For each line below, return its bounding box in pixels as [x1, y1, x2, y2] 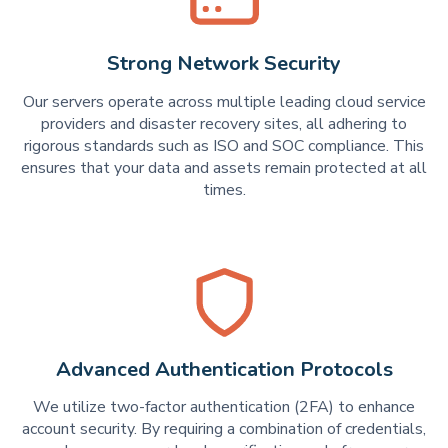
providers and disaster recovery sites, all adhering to [41, 112, 407, 135]
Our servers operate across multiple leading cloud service [22, 90, 426, 113]
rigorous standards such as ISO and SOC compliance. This [24, 134, 424, 157]
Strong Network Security [107, 50, 341, 78]
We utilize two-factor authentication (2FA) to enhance [33, 396, 415, 419]
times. [202, 178, 246, 201]
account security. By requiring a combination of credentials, [22, 418, 426, 441]
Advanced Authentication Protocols [55, 355, 393, 383]
